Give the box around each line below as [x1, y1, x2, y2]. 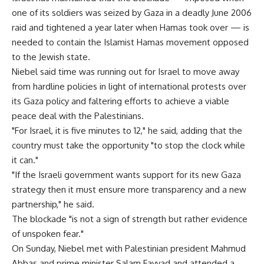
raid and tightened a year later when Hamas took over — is [12, 22, 249, 33]
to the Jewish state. [12, 51, 90, 62]
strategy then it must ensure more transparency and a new [12, 184, 246, 195]
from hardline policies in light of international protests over [12, 81, 246, 92]
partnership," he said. [12, 199, 94, 210]
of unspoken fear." [12, 228, 84, 239]
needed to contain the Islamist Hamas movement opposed [12, 37, 249, 48]
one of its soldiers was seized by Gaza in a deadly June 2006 [12, 7, 252, 18]
